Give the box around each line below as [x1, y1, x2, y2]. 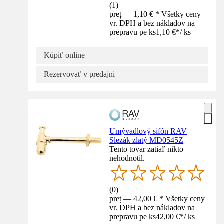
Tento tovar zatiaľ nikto [109, 145, 184, 154]
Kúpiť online [44, 51, 85, 60]
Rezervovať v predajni [44, 70, 115, 79]
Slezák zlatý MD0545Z [109, 136, 184, 145]
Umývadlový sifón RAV [109, 127, 187, 136]
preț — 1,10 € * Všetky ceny [109, 10, 201, 19]
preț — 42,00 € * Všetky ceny [109, 194, 205, 203]
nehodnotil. [109, 154, 145, 163]
